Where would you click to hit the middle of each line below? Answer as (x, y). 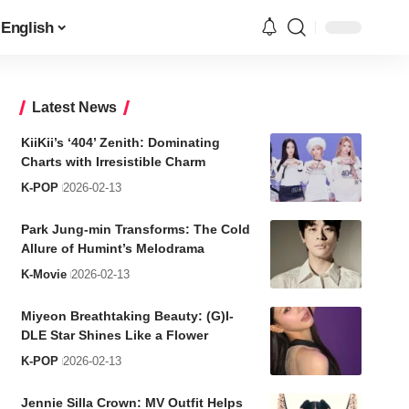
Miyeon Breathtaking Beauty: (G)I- (127, 316)
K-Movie (43, 274)
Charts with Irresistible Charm (113, 162)
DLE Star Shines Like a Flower (114, 335)
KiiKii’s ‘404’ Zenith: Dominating (120, 142)
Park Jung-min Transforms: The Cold (135, 229)
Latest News (74, 107)
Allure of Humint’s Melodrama (112, 248)
